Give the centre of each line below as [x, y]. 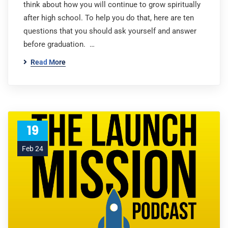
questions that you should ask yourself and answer [110, 31]
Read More [48, 62]
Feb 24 [33, 149]
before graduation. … [59, 44]
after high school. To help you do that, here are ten [109, 18]
